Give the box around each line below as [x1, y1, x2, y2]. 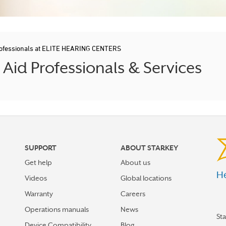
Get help [25, 158, 52, 166]
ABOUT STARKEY [121, 144, 178, 152]
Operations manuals [25, 205, 89, 213]
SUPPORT [25, 144, 56, 152]
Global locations [121, 174, 172, 182]
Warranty [25, 190, 53, 198]
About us [121, 158, 150, 166]
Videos [25, 174, 47, 182]
